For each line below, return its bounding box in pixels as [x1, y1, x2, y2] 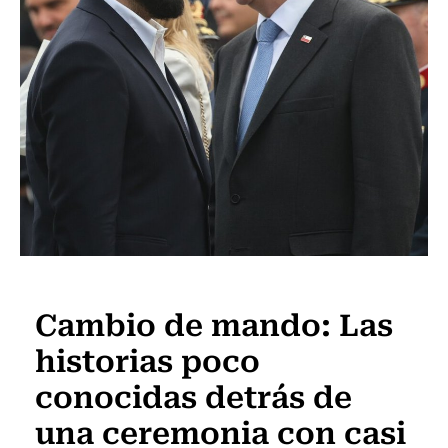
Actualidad [40, 272, 117, 294]
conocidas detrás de [35, 371, 352, 418]
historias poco [35, 335, 260, 382]
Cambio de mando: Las [35, 299, 393, 346]
